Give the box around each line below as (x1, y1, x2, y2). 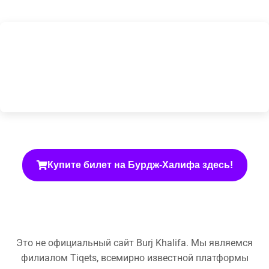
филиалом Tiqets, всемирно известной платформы (20, 252, 249, 264)
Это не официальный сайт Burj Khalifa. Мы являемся (16, 237, 253, 249)
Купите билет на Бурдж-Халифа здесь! (47, 159, 233, 170)
